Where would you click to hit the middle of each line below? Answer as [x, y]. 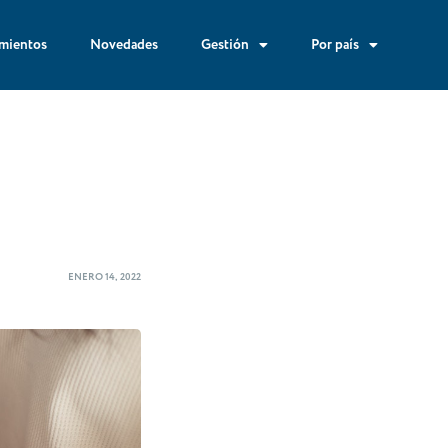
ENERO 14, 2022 [104, 277]
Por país [334, 45]
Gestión [224, 45]
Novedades [123, 45]
